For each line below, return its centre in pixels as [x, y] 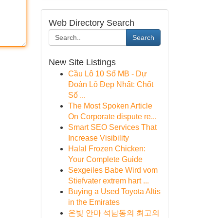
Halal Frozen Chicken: [107, 149]
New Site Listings [82, 62]
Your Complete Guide [105, 159]
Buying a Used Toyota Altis [114, 191]
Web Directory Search [91, 23]
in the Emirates [94, 202]
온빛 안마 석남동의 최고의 [114, 213]
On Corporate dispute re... [112, 117]
